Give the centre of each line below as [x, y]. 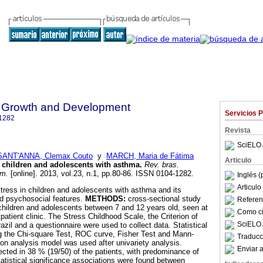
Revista [238, 130]
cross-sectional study [163, 199]
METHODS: [105, 199]
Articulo [238, 160]
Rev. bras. [161, 165]
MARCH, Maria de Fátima [150, 156]
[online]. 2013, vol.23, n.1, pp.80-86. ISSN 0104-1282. [101, 174]
